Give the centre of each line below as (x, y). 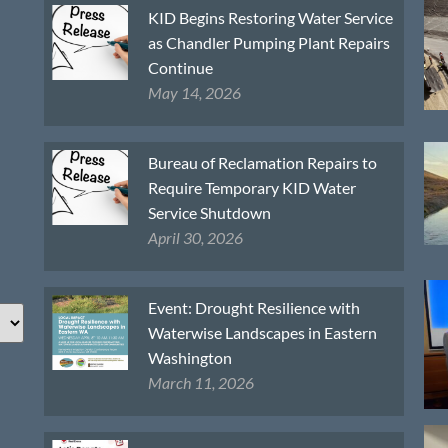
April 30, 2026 (195, 237)
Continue (180, 67)
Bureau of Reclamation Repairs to (262, 162)
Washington (189, 357)
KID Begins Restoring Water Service (270, 17)
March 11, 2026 (200, 382)
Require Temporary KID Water (251, 187)
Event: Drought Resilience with (253, 307)
